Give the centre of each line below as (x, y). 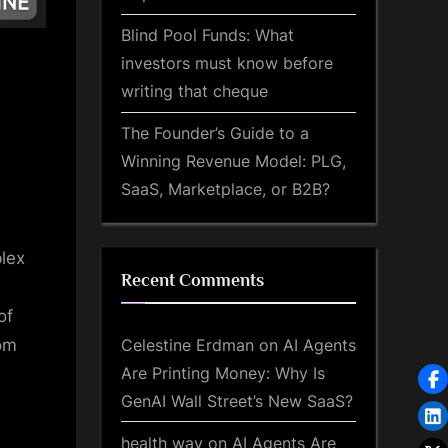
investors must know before (227, 63)
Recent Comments (192, 280)
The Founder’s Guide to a (215, 132)
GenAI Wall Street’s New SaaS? (237, 400)
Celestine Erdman (187, 344)
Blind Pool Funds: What (207, 35)
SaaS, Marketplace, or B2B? (225, 188)
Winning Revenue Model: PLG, (233, 160)
